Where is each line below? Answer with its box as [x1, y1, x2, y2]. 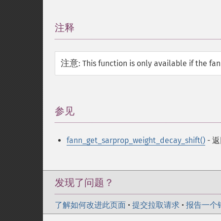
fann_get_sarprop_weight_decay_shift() [67, 136, 205, 145]
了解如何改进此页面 [55, 200, 126, 210]
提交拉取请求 [132, 200, 180, 210]
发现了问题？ [55, 177, 114, 188]
